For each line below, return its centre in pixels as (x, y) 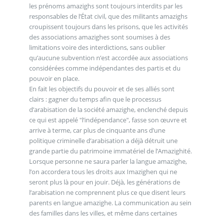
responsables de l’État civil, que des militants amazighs (108, 17)
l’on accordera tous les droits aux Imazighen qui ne (103, 172)
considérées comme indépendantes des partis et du (105, 68)
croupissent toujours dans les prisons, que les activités (92, 27)
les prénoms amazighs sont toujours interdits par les (106, 6)
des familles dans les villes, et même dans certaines (103, 213)
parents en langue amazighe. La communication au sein (110, 203)
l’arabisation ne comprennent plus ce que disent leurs (107, 193)
